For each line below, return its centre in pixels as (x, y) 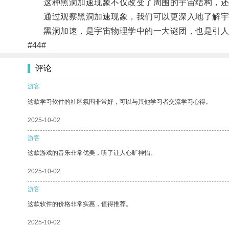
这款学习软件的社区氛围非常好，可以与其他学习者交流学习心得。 (120, 101)
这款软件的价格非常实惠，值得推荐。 (80, 204)
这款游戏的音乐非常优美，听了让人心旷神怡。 (92, 153)
